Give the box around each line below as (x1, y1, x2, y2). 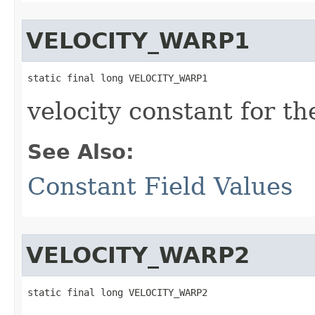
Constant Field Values (27, 172, 292, 200)
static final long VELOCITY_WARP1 (27, 72, 207, 84)
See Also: (27, 140, 134, 164)
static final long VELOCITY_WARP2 (27, 287, 207, 298)
